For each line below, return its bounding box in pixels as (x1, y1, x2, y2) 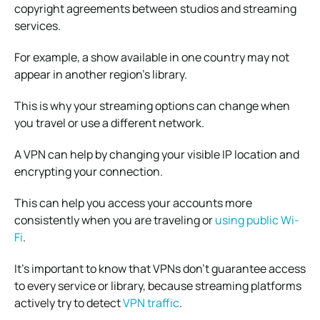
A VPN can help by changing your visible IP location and (14, 146, 299, 162)
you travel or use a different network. (14, 114, 204, 131)
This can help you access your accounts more (14, 194, 252, 211)
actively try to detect (14, 294, 123, 311)
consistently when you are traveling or (14, 211, 215, 228)
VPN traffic (123, 294, 179, 311)
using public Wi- (215, 211, 299, 228)
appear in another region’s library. (14, 66, 187, 82)
